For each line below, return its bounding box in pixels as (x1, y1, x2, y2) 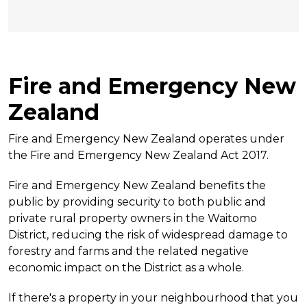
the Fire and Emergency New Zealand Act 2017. (8, 149, 271, 162)
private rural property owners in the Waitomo (8, 212, 257, 225)
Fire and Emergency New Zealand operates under (8, 132, 284, 146)
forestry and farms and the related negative (8, 245, 249, 258)
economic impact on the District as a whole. (8, 261, 244, 275)
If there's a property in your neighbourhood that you (8, 291, 298, 305)
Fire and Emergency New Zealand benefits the (8, 179, 266, 193)
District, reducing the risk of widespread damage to (8, 228, 288, 242)
